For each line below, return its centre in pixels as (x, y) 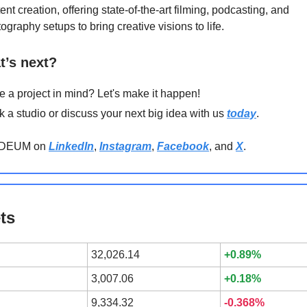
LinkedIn (71, 146)
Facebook (183, 146)
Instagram (125, 146)
